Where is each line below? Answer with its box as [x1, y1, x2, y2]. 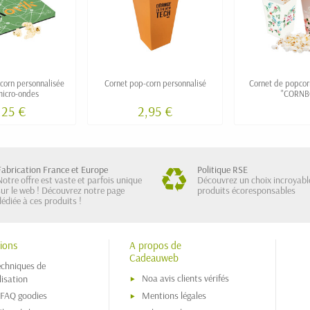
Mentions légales [141, 289, 206, 302]
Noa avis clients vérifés [141, 272, 229, 284]
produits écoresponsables [197, 183, 295, 197]
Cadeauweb [129, 250, 179, 264]
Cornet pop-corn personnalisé [104, 77, 206, 89]
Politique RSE [197, 163, 248, 176]
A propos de [129, 238, 181, 252]
